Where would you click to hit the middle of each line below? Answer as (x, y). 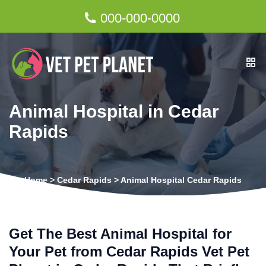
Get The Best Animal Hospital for (120, 234)
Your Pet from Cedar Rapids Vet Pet (129, 251)
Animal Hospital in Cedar (114, 111)
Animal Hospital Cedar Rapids (181, 180)
